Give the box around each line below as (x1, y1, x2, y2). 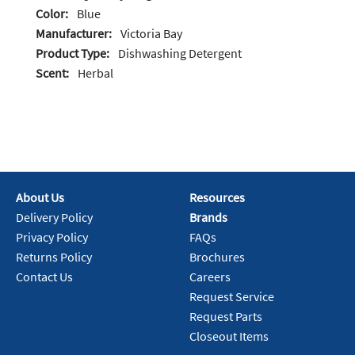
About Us (16, 189, 64, 206)
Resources (189, 189, 245, 206)
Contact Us (16, 269, 73, 285)
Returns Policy (16, 249, 92, 265)
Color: (36, 6, 68, 22)
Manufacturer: (36, 25, 112, 42)
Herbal (78, 65, 113, 82)
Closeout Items (189, 328, 269, 345)
